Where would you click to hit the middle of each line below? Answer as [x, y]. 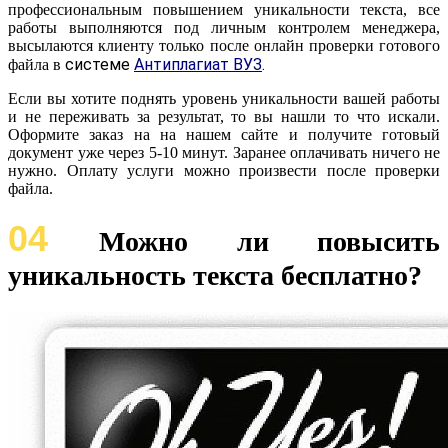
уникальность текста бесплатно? [215, 276]
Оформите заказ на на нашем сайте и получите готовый [224, 135]
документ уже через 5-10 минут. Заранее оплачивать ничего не [224, 153]
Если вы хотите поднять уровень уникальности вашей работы [224, 99]
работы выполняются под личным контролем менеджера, [224, 28]
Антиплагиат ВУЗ [198, 65]
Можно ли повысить [270, 242]
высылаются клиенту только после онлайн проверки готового [224, 46]
